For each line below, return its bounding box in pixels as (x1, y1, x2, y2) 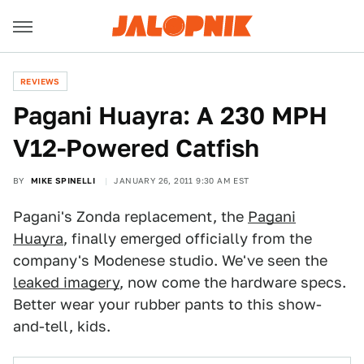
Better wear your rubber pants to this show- (13, 296, 322, 313)
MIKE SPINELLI (30, 175, 96, 185)
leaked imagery (13, 274, 119, 291)
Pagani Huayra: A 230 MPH (13, 101, 327, 130)
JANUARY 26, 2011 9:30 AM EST (114, 175, 249, 185)
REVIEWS (20, 76, 60, 86)
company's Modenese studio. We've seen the (13, 252, 327, 269)
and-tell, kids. (13, 318, 110, 335)
